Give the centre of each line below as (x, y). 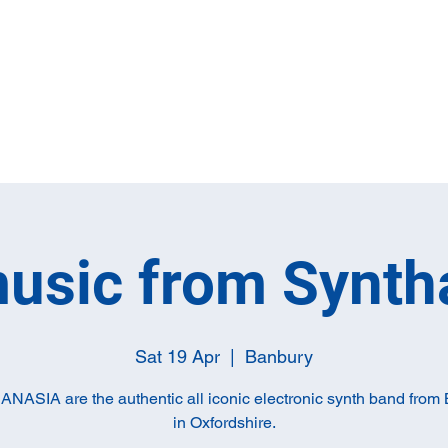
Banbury (279, 356)
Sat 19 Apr (177, 356)
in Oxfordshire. (224, 422)
